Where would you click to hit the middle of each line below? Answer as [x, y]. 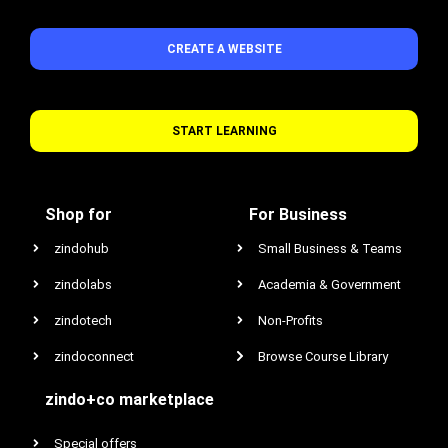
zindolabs [83, 284]
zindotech [83, 320]
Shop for [78, 214]
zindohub [81, 248]
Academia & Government [329, 284]
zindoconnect [94, 356]
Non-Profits [290, 320]
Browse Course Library [323, 356]
